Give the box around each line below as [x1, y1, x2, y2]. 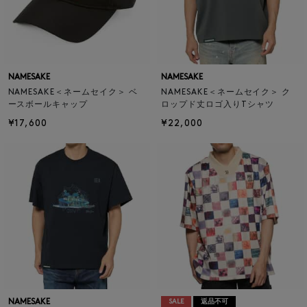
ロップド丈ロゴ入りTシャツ [161, 100, 274, 109]
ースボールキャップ [8, 100, 88, 109]
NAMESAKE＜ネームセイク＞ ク [161, 88, 291, 97]
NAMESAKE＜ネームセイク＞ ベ [8, 88, 138, 97]
